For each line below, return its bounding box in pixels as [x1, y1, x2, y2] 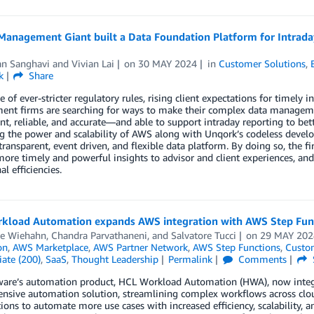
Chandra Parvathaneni [50, 229, 147, 241]
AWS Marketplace [12, 241, 88, 253]
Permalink [168, 253, 213, 265]
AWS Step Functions [192, 241, 280, 253]
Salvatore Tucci [170, 229, 236, 241]
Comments [235, 253, 287, 265]
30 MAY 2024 [138, 57, 198, 69]
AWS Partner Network [93, 241, 188, 253]
